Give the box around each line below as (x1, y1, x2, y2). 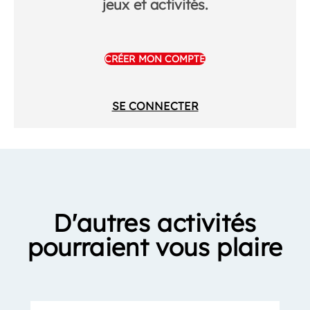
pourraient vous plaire (27, 232, 283, 263)
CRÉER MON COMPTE (104, 53, 206, 66)
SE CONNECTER (111, 99, 199, 113)
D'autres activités (53, 208, 257, 239)
